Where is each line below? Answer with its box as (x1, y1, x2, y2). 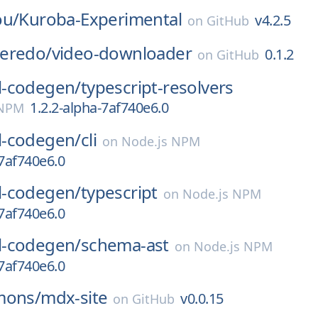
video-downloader (51, 41, 192, 65)
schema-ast (80, 233, 169, 256)
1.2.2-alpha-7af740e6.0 (30, 98, 168, 117)
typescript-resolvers (80, 75, 234, 99)
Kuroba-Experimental (18, 7, 182, 31)
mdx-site (40, 285, 108, 309)
